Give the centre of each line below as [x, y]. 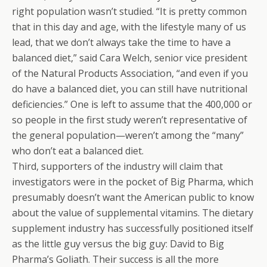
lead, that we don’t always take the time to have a [121, 42]
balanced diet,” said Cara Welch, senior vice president [130, 58]
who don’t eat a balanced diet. [78, 151]
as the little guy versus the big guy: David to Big [118, 244]
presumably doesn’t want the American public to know [133, 197]
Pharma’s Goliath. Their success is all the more [115, 259]
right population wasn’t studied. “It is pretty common [129, 11]
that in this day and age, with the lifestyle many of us [129, 27]
